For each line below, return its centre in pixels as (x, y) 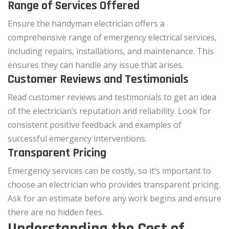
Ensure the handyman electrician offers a (86, 23)
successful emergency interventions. (77, 138)
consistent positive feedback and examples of (95, 124)
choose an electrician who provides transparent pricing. (114, 184)
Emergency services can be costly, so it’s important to (109, 170)
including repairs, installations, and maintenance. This (111, 51)
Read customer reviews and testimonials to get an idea (112, 97)
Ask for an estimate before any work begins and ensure (114, 198)
